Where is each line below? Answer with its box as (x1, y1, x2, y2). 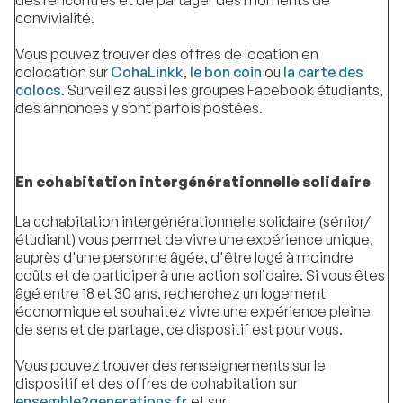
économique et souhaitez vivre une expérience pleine (15, 301, 371, 320)
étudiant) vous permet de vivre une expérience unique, (15, 229, 373, 248)
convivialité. (15, 9, 94, 28)
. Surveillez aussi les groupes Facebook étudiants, (61, 81, 383, 100)
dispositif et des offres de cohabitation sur (15, 373, 298, 392)
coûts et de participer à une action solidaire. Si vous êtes (15, 265, 385, 284)
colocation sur (15, 63, 111, 82)
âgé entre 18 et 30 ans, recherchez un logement (15, 283, 326, 302)
